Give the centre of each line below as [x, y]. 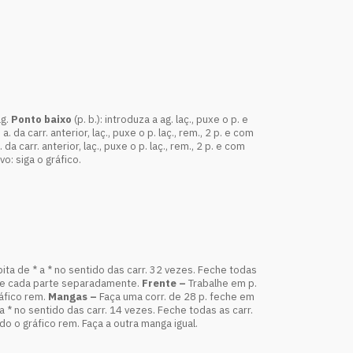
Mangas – [74, 297]
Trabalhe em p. [223, 283]
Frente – [165, 283]
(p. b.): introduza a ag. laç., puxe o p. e [160, 119]
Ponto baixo [41, 119]
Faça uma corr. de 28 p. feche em [177, 297]
